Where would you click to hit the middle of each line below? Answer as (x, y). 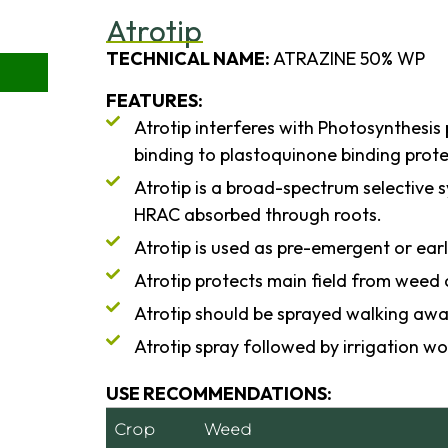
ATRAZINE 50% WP (347, 59)
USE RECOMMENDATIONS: (219, 393)
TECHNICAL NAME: (188, 59)
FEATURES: (154, 100)
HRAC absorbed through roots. (257, 214)
